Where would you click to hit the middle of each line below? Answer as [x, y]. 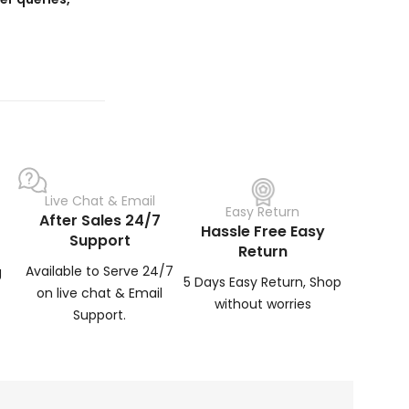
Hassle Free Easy [262, 231]
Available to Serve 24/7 [100, 272]
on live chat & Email [100, 294]
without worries [262, 304]
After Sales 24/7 [100, 221]
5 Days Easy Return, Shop [263, 282]
